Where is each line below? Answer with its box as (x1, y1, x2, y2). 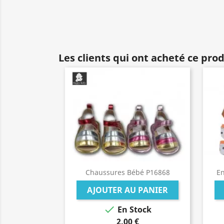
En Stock (115, 204, 151, 215)
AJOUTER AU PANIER (87, 184, 168, 195)
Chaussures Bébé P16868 (85, 167, 170, 177)
